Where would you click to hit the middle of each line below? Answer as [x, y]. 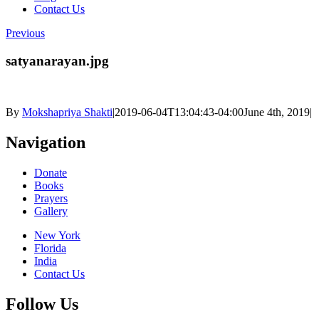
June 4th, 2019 [277, 113]
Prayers [51, 199]
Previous [25, 33]
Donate [51, 173]
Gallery [51, 211]
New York [57, 236]
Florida [50, 249]
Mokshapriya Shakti [67, 113]
